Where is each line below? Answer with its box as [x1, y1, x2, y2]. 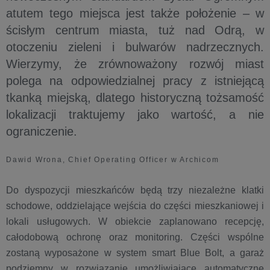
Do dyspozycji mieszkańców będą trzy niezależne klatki [6, 185, 264, 195]
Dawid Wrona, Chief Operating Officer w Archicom [6, 155, 219, 164]
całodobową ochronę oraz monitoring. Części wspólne [6, 232, 264, 242]
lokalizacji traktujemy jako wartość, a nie [6, 108, 264, 121]
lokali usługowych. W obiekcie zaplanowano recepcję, [6, 216, 264, 227]
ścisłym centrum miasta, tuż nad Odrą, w [6, 24, 264, 37]
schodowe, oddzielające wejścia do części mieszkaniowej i [6, 201, 264, 211]
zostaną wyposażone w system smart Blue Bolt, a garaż [6, 248, 264, 258]
